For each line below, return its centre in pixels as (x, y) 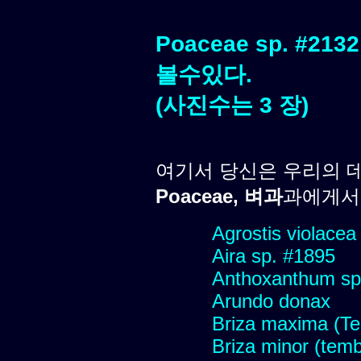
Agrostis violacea (284, 233)
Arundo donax (271, 301)
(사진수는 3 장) (232, 105)
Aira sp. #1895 (274, 255)
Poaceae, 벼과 (219, 196)
